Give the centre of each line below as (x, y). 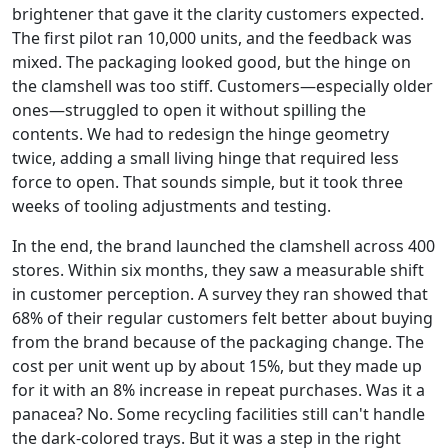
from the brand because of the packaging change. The (218, 342)
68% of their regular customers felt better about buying (222, 318)
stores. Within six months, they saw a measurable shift (218, 270)
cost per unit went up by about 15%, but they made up (217, 366)
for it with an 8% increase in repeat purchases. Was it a (218, 390)
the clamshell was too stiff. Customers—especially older (222, 86)
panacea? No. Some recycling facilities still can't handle (218, 414)
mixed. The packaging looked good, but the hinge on (211, 62)
